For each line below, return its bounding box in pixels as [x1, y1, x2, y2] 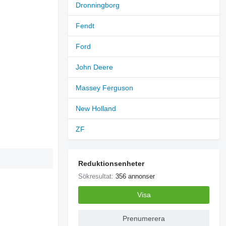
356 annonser [116, 172, 155, 180]
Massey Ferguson [76, 83, 134, 92]
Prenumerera [123, 214, 165, 223]
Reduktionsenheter [78, 159, 145, 167]
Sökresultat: [78, 172, 116, 180]
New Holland [76, 104, 117, 112]
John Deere [76, 63, 114, 71]
